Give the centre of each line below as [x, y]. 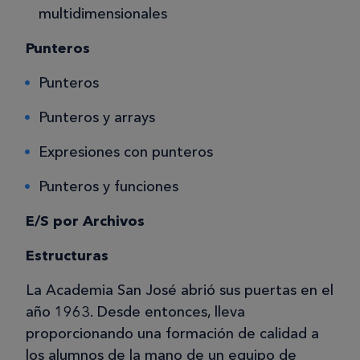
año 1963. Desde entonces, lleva [135, 312]
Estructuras [67, 256]
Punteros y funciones [108, 187]
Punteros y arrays [97, 118]
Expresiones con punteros [126, 152]
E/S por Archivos [85, 221]
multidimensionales [103, 14]
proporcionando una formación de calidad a [172, 334]
